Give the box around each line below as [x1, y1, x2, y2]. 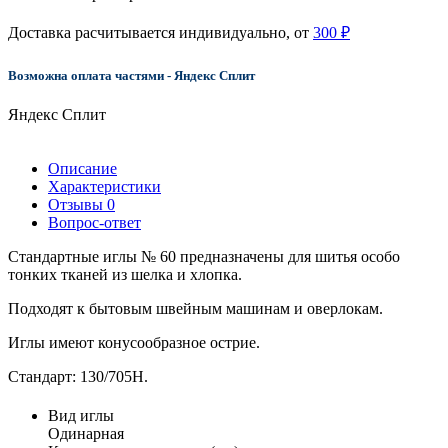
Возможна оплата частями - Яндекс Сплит [8, 68, 255, 84]
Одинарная [48, 425, 124, 443]
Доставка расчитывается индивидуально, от [8, 23, 313, 41]
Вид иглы [48, 407, 114, 425]
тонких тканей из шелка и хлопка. [8, 266, 242, 284]
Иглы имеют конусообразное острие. [8, 334, 260, 352]
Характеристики [48, 178, 161, 196]
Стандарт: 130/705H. [8, 368, 148, 386]
